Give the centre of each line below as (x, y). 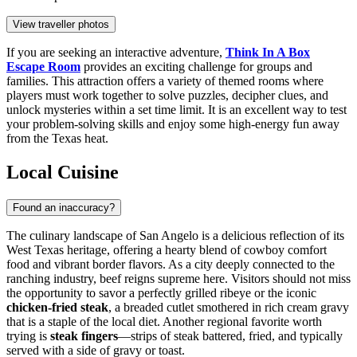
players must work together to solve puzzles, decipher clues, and (167, 96)
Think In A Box (268, 53)
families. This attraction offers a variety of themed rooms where (165, 81)
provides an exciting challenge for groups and (196, 67)
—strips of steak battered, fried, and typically (230, 336)
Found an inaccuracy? (64, 208)
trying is (28, 336)
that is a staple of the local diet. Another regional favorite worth (164, 322)
